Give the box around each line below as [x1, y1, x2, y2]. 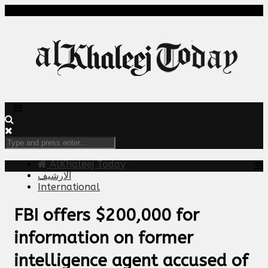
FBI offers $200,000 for [14, 205, 199, 225]
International [38, 181, 100, 193]
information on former [14, 227, 193, 248]
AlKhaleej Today [47, 159, 125, 170]
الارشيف [38, 170, 71, 181]
